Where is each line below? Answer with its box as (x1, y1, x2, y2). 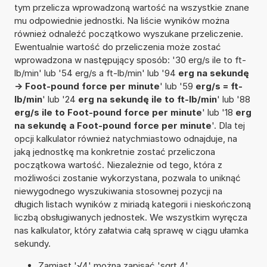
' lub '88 (216, 93, 250, 105)
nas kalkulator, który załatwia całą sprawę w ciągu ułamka (14, 224, 249, 236)
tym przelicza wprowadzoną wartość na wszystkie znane (14, 1, 249, 13)
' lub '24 (42, 93, 78, 105)
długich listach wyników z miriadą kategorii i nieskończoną (14, 198, 251, 210)
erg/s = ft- (195, 80, 243, 92)
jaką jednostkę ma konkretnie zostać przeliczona (14, 145, 215, 157)
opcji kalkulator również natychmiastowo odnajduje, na (14, 132, 237, 144)
